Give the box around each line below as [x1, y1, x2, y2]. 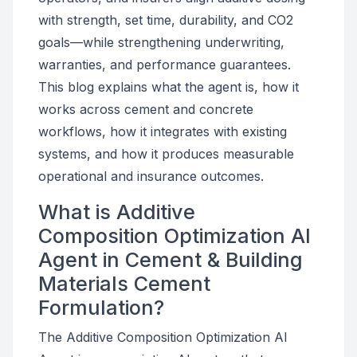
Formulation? [38, 296, 164, 320]
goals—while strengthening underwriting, [38, 34, 284, 50]
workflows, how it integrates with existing [38, 124, 287, 139]
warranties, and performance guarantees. [38, 57, 291, 73]
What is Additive [38, 200, 195, 224]
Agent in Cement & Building [38, 248, 303, 272]
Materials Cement [38, 272, 210, 296]
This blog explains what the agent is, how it [38, 79, 299, 95]
